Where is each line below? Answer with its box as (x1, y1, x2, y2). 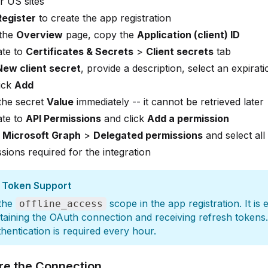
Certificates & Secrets (26, 45, 133, 57)
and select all (203, 129, 265, 141)
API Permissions (26, 112, 101, 124)
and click (101, 112, 147, 124)
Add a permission (147, 112, 229, 124)
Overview (16, 29, 63, 41)
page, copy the (63, 29, 137, 41)
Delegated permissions (93, 129, 203, 141)
